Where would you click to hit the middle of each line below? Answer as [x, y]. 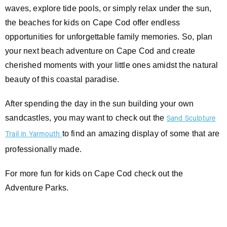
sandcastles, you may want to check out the [86, 118]
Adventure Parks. [37, 187]
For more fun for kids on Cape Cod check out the [94, 173]
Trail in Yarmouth [34, 135]
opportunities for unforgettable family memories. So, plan [109, 36]
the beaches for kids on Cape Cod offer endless [93, 22]
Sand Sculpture [191, 119]
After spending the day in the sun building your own [100, 103]
